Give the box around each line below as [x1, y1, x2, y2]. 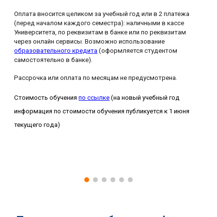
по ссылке [78, 94, 110, 101]
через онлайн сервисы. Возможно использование [14, 38, 165, 45]
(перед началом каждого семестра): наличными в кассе [14, 19, 185, 27]
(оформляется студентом [97, 47, 178, 54]
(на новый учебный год [111, 94, 180, 101]
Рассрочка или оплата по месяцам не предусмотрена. [14, 74, 178, 81]
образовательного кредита [14, 47, 98, 54]
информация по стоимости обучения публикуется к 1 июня [14, 108, 190, 115]
